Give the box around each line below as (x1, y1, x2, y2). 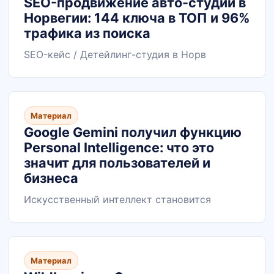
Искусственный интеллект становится (24, 193, 211, 206)
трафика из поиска (24, 25, 150, 41)
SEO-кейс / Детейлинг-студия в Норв (24, 48, 206, 61)
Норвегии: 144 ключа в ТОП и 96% (24, 10, 250, 26)
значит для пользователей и (24, 155, 210, 171)
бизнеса (24, 170, 78, 186)
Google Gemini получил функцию (24, 124, 242, 140)
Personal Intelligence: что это (24, 139, 214, 155)
